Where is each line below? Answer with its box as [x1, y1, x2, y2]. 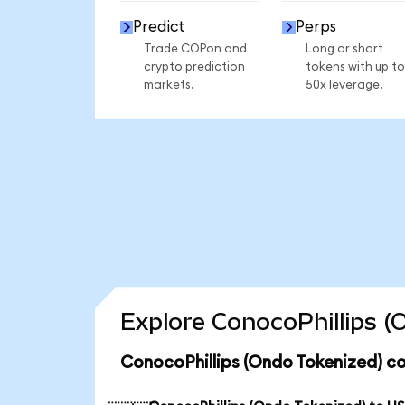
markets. [143, 78, 194, 91]
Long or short [305, 42, 383, 55]
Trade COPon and [143, 42, 247, 55]
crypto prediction [143, 60, 245, 73]
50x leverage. [305, 78, 383, 91]
